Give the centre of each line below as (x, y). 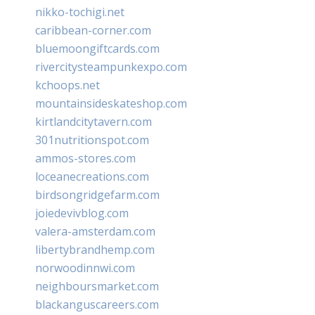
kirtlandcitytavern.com (94, 121)
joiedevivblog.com (82, 213)
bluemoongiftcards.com (97, 48)
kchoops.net (67, 85)
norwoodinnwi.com (85, 268)
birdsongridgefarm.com (97, 194)
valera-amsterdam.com (95, 231)
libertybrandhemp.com (95, 249)
